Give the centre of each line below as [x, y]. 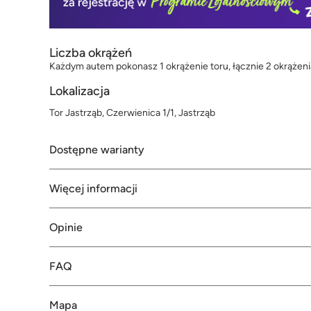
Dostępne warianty [97, 150]
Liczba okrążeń [91, 53]
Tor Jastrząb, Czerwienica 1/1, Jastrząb [132, 113]
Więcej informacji [93, 189]
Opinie [66, 228]
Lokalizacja [79, 91]
